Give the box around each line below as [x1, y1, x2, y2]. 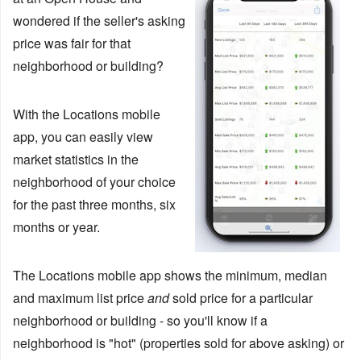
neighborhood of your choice [13, 172, 176, 192]
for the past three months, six [13, 195, 176, 214]
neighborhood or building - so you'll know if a [13, 311, 268, 330]
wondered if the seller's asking [13, 11, 185, 31]
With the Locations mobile [13, 105, 160, 124]
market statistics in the [13, 150, 139, 169]
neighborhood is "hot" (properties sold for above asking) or [13, 334, 344, 353]
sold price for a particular [172, 288, 313, 308]
